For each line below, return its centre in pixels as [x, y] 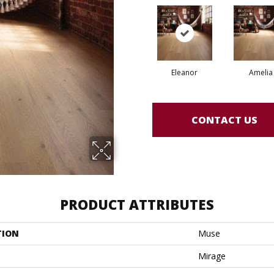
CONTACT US [224, 120]
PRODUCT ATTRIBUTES [137, 204]
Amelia [261, 72]
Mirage [212, 256]
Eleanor [184, 72]
